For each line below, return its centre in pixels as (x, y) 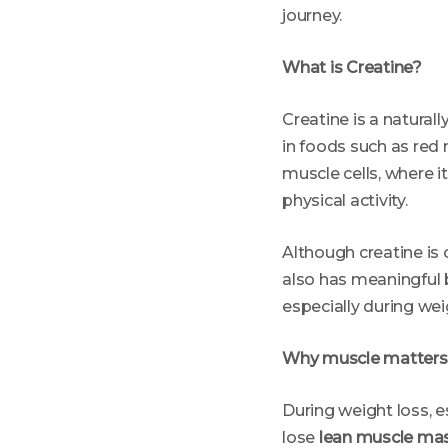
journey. (312, 15)
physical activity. (345, 200)
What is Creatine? (352, 67)
